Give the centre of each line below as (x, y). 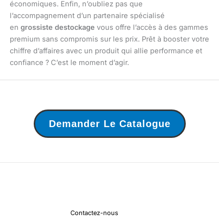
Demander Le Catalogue (109, 124)
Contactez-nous (94, 213)
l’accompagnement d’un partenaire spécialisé (87, 15)
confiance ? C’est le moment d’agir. (69, 62)
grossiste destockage (58, 27)
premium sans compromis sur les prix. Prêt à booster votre (109, 39)
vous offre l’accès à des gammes (152, 27)
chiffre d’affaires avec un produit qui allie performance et (106, 51)
